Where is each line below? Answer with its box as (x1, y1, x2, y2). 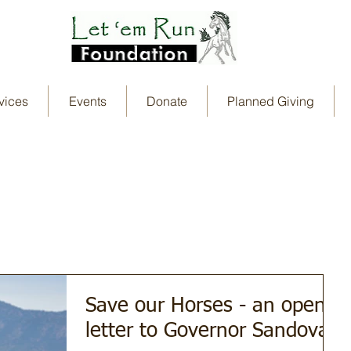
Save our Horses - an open (85, 296, 326, 317)
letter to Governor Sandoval (85, 321, 334, 342)
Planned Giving (227, 93, 314, 110)
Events (68, 93, 107, 110)
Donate (147, 93, 187, 110)
